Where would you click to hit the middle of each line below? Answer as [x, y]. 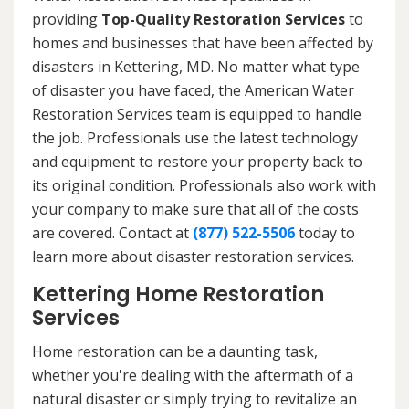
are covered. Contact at [112, 232]
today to [325, 232]
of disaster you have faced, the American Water [193, 90]
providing [67, 19]
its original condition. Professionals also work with [204, 185]
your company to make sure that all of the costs [195, 209]
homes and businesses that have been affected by [203, 42]
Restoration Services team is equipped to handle [197, 114]
